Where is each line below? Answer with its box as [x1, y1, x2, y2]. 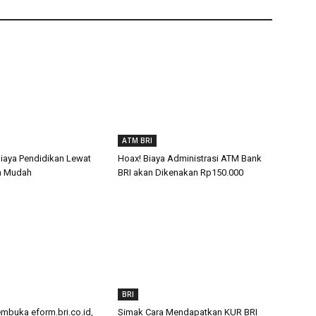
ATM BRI [122, 135, 153, 146]
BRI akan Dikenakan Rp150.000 [118, 167, 244, 178]
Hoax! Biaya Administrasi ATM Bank [118, 153, 262, 164]
